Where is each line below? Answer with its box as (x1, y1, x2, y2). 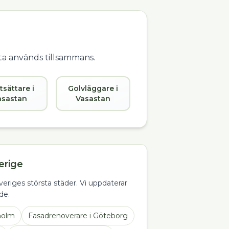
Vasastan (75, 94, 110, 103)
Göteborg (93, 211, 128, 220)
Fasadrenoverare (28, 211, 87, 220)
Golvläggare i (67, 84, 118, 93)
